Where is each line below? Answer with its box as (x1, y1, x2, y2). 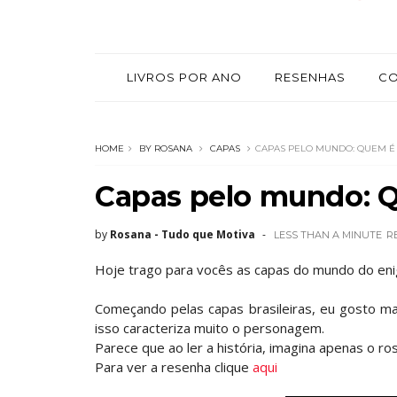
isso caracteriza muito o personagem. (95, 319, 328, 337)
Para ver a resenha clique (95, 358, 253, 376)
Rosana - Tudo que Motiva (110, 227, 255, 242)
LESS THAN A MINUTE (274, 229, 382, 241)
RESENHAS (275, 70, 346, 84)
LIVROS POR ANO (127, 70, 242, 84)
